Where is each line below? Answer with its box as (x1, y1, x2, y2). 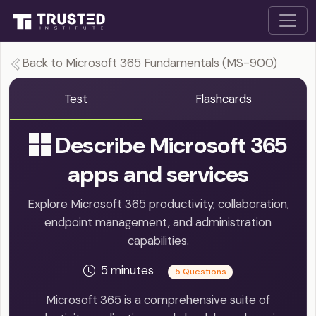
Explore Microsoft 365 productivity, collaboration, (27, 196, 289, 212)
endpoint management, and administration (44, 214, 272, 231)
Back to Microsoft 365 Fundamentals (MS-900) (22, 55, 277, 71)
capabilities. (127, 233, 189, 249)
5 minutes (100, 262, 157, 279)
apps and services (67, 159, 249, 190)
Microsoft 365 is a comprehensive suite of (46, 292, 270, 308)
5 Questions (174, 266, 226, 278)
